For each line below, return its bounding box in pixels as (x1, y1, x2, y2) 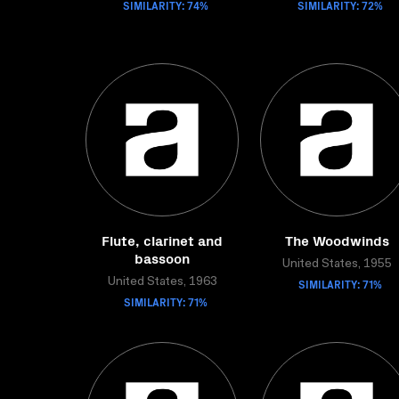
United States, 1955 (281, 258, 392, 271)
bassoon (134, 248, 190, 267)
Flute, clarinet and (102, 230, 223, 249)
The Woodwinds (284, 230, 389, 249)
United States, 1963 (107, 276, 217, 289)
